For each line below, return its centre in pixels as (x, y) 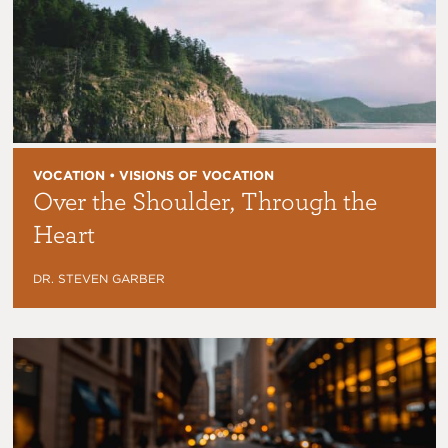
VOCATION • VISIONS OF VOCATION (153, 175)
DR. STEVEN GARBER (98, 278)
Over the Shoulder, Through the (204, 199)
